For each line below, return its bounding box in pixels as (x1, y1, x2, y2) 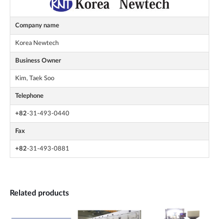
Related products (10, 189, 69, 197)
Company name (15, 22, 59, 29)
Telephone (15, 93, 44, 99)
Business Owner (15, 58, 61, 64)
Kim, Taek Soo (15, 75, 54, 82)
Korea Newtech (15, 40, 59, 46)
